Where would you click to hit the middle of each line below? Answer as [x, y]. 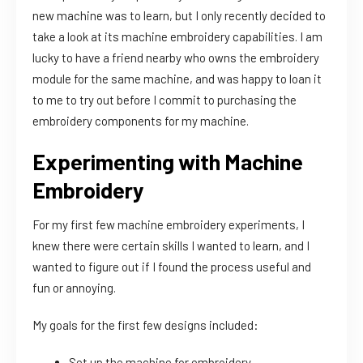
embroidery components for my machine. [141, 121]
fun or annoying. [75, 288]
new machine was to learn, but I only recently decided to [179, 16]
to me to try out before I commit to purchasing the [164, 100]
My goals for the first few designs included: [145, 325]
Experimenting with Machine [168, 162]
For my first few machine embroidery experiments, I [169, 225]
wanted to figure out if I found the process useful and [172, 267]
